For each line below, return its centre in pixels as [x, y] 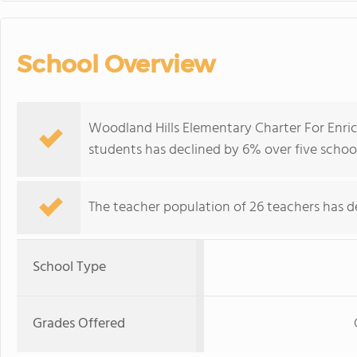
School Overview [116, 64]
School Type [69, 267]
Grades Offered [79, 324]
